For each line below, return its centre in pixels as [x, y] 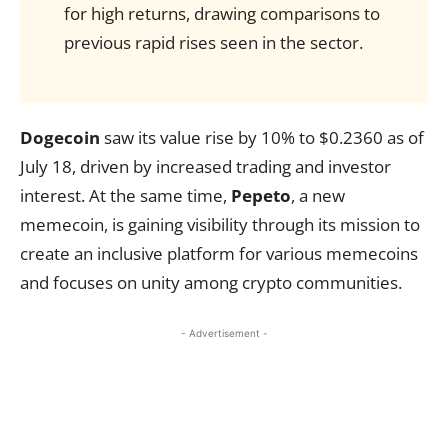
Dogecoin [60, 137]
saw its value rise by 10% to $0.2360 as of [262, 137]
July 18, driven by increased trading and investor [205, 166]
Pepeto [261, 195]
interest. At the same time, [125, 195]
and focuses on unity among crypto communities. [211, 282]
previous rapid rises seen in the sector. [213, 42]
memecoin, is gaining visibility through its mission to [220, 224]
